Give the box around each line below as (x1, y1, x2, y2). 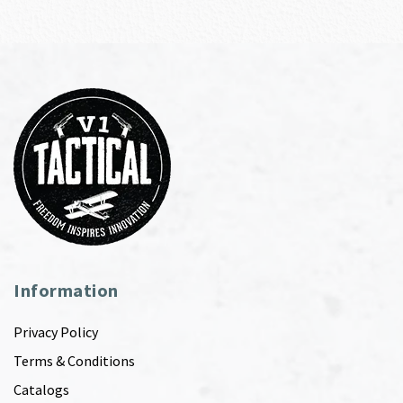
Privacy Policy (13, 322, 98, 341)
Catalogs (13, 380, 69, 399)
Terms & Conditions (13, 351, 135, 370)
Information (13, 278, 119, 301)
